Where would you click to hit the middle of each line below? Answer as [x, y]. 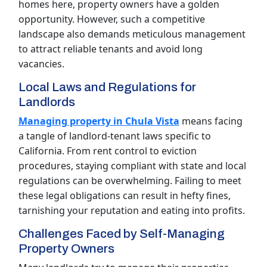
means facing [211, 121]
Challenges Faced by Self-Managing [121, 233]
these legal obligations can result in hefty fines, [124, 195]
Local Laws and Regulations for [107, 87]
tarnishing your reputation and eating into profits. [131, 210]
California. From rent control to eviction [107, 150]
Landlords [46, 102]
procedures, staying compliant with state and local [132, 165]
